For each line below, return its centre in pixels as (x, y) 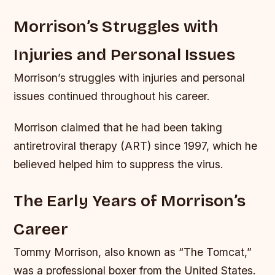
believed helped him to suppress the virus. (119, 164)
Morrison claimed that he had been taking (118, 127)
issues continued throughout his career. (112, 96)
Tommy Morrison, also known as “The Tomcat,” (133, 252)
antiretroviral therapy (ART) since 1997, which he (136, 145)
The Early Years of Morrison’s (130, 200)
